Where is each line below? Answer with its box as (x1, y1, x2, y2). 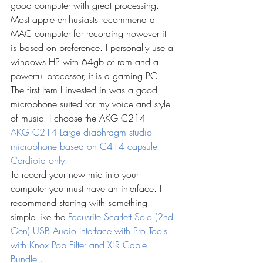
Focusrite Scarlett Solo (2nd (68, 210, 176, 223)
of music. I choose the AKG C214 (11, 112, 146, 124)
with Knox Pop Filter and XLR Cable (11, 238, 150, 251)
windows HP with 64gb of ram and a (11, 55, 161, 68)
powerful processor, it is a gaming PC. (11, 69, 163, 82)
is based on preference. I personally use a (11, 41, 176, 54)
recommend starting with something (11, 196, 150, 209)
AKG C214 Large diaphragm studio (11, 126, 155, 139)
